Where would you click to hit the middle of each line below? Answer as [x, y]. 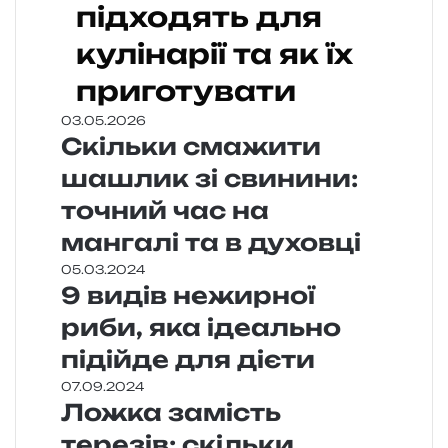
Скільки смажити [191, 147]
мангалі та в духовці [211, 243]
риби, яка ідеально [201, 328]
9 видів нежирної [188, 296]
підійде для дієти [188, 360]
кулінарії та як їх [214, 54]
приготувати [186, 91]
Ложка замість [171, 413]
